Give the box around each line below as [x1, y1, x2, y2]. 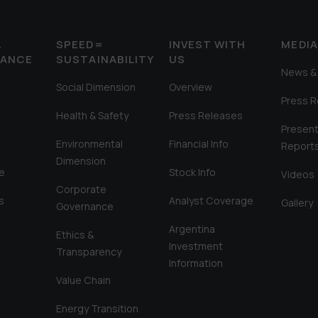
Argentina [168, 222, 215, 236]
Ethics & [56, 228, 94, 241]
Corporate [56, 182, 107, 196]
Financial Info [168, 137, 229, 150]
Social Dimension [56, 80, 136, 94]
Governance [56, 199, 114, 213]
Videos [281, 168, 315, 181]
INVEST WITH [168, 37, 246, 52]
